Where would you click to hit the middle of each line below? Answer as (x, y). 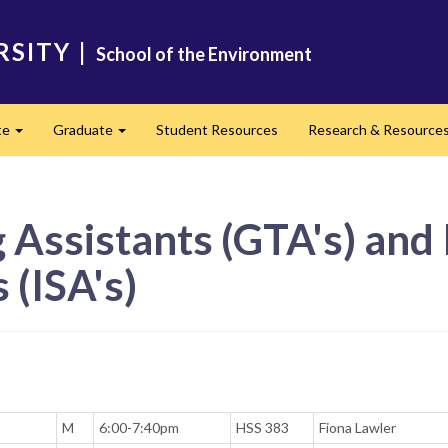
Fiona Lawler (357, 428)
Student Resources (217, 129)
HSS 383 (262, 428)
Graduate (84, 129)
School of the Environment (204, 54)
